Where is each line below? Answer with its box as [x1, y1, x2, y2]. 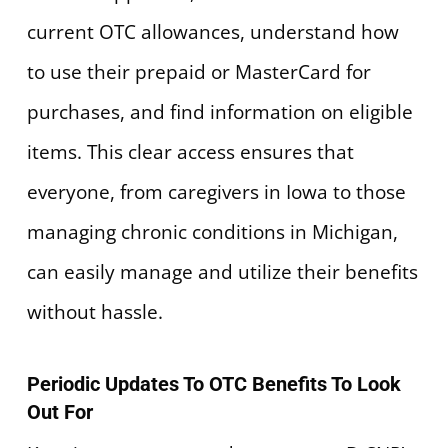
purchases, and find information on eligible [26, 98, 413, 125]
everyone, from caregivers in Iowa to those [26, 178, 406, 205]
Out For [26, 400, 93, 425]
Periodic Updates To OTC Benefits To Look [26, 372, 401, 397]
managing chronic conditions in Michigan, [26, 218, 398, 245]
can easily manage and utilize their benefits [26, 258, 418, 285]
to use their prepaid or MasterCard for [26, 58, 371, 85]
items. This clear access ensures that [26, 138, 354, 165]
